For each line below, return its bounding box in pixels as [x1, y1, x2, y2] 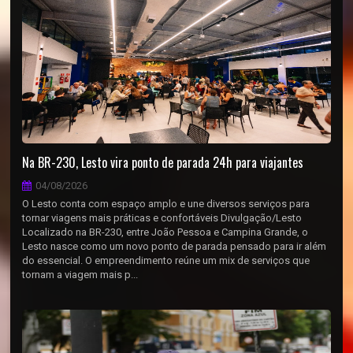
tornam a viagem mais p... [22, 269, 139, 281]
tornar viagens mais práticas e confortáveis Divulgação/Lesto [22, 212, 303, 224]
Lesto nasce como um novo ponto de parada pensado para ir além [22, 240, 327, 252]
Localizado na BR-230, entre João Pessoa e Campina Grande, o [22, 226, 309, 238]
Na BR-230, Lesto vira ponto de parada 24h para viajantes [22, 153, 304, 172]
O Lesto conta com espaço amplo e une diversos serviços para [22, 198, 310, 210]
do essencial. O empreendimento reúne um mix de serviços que [22, 255, 310, 266]
